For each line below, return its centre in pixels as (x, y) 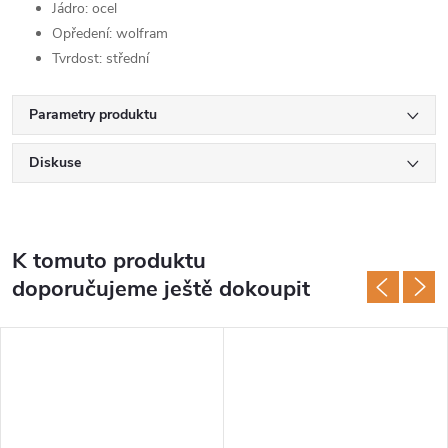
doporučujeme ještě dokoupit (161, 288)
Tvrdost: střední (100, 58)
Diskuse (55, 162)
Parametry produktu (93, 114)
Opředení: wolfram (110, 33)
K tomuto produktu (109, 260)
